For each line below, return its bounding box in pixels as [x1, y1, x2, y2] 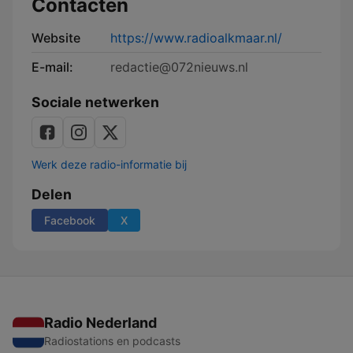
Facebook [44, 214, 95, 227]
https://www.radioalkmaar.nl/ [110, 30, 282, 46]
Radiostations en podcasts [44, 334, 180, 347]
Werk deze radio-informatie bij [32, 158, 187, 171]
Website [32, 30, 80, 46]
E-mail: [32, 59, 73, 75]
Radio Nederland [44, 314, 157, 331]
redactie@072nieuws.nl [110, 59, 248, 75]
